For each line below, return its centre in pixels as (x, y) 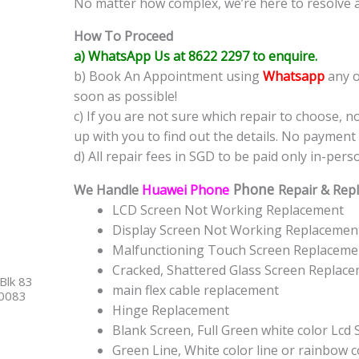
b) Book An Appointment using (167, 77)
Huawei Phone (186, 190)
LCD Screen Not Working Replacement (228, 210)
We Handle (108, 190)
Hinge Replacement (171, 311)
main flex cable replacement (196, 290)
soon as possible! (125, 97)
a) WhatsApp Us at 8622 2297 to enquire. (196, 56)
